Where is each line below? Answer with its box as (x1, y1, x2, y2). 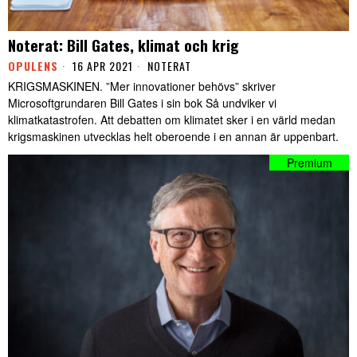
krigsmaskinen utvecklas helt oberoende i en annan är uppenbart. (8, 128, 339, 145)
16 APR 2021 (69, 57, 133, 75)
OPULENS (8, 57, 58, 75)
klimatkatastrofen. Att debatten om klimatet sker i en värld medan (8, 112, 335, 128)
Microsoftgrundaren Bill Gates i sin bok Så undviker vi (8, 95, 277, 112)
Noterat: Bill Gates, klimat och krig (8, 33, 239, 57)
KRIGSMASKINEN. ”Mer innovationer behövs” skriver (8, 78, 276, 95)
